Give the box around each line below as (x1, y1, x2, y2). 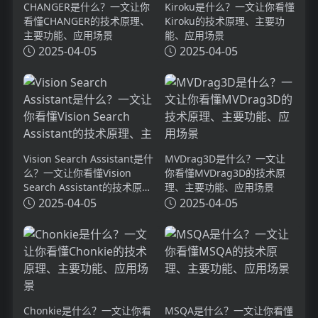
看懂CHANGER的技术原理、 (23, 13, 150, 28)
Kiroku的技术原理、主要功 (165, 13, 285, 28)
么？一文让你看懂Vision (23, 165, 131, 180)
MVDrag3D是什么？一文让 (165, 151, 285, 165)
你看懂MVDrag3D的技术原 (165, 165, 285, 180)
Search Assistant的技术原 (23, 180, 142, 194)
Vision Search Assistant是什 (23, 151, 153, 165)
